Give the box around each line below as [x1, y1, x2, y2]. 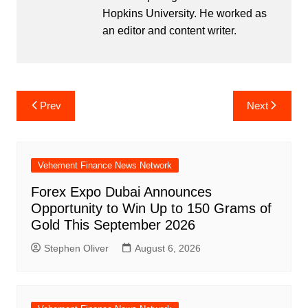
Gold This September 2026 [30, 217, 195, 233]
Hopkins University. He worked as [102, 8, 267, 20]
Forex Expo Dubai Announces [30, 184, 212, 200]
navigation [15, 111, 96, 133]
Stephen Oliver [43, 243, 109, 254]
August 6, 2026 [134, 243, 201, 254]
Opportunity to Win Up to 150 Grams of [30, 201, 272, 217]
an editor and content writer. [102, 25, 236, 37]
